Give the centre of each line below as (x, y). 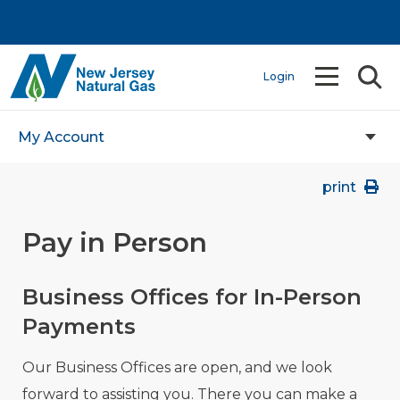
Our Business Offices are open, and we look (177, 368)
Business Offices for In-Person (192, 297)
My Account (58, 137)
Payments (79, 327)
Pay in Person (115, 242)
